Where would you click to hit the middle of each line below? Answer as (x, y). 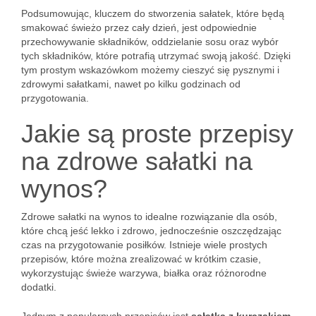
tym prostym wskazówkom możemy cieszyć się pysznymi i (150, 70)
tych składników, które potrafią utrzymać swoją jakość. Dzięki (156, 56)
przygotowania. (55, 98)
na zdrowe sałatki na (137, 161)
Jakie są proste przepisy (157, 134)
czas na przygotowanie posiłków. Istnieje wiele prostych (144, 245)
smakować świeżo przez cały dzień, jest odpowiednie (139, 28)
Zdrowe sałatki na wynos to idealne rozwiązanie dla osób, (149, 217)
